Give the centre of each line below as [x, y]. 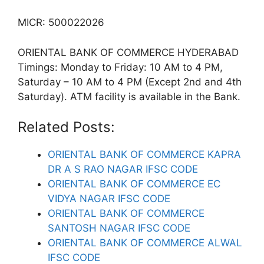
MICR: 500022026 [61, 22]
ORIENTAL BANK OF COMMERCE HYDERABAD [128, 52]
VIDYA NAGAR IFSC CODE [109, 199]
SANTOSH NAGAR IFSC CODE [119, 228]
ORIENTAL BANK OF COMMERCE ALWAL [145, 243]
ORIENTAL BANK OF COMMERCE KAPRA [144, 154]
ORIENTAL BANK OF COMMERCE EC [134, 184]
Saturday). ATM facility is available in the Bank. [129, 96]
